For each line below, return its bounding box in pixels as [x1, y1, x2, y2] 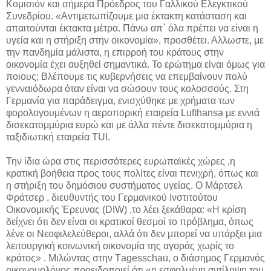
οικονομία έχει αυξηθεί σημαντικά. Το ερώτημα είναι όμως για [6, 59, 265, 70]
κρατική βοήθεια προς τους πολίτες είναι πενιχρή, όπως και [6, 168, 258, 179]
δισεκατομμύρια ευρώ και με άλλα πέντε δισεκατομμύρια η [6, 120, 252, 131]
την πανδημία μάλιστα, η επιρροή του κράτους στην [6, 47, 224, 58]
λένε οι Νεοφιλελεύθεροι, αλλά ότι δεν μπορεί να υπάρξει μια [6, 229, 262, 240]
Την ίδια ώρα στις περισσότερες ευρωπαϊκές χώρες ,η [6, 156, 235, 167]
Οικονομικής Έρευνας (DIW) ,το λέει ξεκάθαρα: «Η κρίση [6, 204, 246, 215]
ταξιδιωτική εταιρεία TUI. [6, 132, 113, 143]
